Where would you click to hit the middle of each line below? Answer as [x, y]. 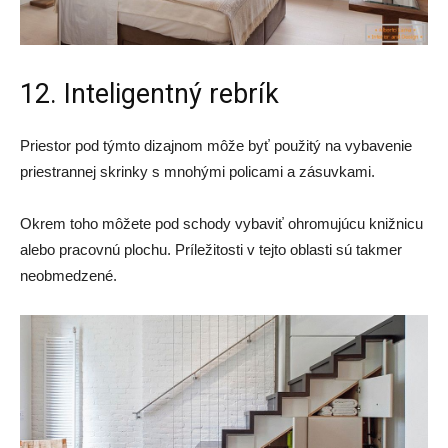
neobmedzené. [68, 275]
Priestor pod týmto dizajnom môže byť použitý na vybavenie [216, 145]
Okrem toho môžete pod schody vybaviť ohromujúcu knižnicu [221, 223]
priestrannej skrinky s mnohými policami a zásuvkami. [197, 171]
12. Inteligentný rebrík [149, 93]
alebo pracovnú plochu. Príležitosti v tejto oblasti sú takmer [211, 249]
